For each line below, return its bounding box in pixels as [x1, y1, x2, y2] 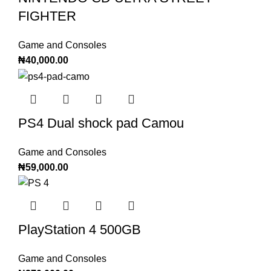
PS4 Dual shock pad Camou [18, 115, 184, 131]
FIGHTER [18, 8, 76, 24]
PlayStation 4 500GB [18, 221, 141, 237]
